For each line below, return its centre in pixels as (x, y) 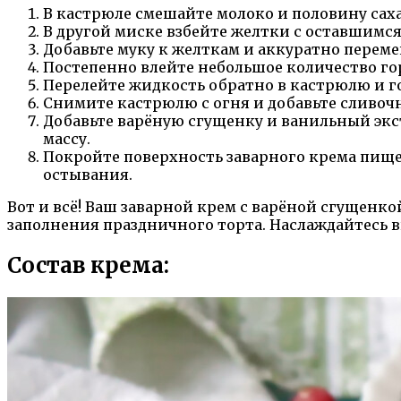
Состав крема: (88, 266)
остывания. (88, 175)
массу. (67, 139)
